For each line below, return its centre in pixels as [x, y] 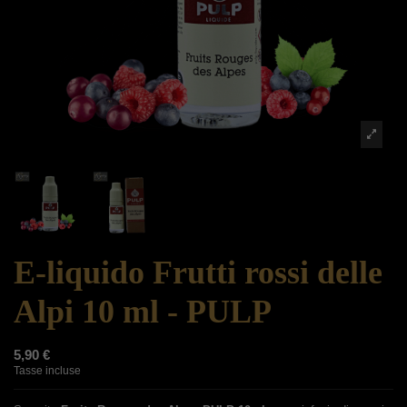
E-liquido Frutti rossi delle [198, 273]
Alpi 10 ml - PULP [143, 312]
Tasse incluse [47, 371]
